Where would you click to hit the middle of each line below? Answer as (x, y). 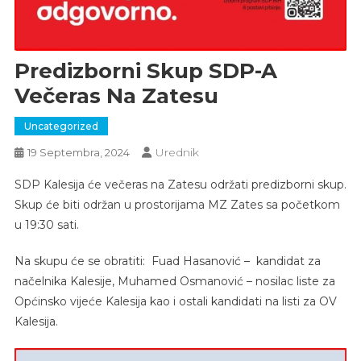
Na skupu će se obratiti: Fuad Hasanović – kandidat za (167, 261)
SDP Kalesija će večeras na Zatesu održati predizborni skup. (180, 185)
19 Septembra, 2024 (78, 153)
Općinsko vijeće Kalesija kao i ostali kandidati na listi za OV (175, 302)
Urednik (177, 153)
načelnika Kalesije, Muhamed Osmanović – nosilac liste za (174, 282)
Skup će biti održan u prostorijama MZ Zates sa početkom (177, 205)
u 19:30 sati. (46, 225)
